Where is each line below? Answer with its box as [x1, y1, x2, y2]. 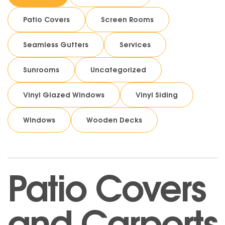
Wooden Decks [86, 115, 142, 125]
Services [120, 40, 151, 49]
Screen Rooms [101, 15, 154, 24]
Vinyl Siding [136, 90, 178, 99]
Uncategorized [90, 65, 146, 74]
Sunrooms [23, 65, 59, 74]
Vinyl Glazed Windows [23, 90, 104, 99]
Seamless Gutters [23, 40, 88, 49]
